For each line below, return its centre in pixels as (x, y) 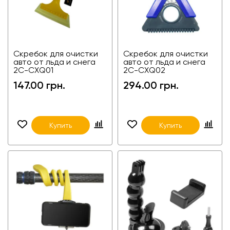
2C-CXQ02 (144, 70)
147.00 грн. (39, 85)
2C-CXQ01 (33, 70)
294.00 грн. (151, 85)
